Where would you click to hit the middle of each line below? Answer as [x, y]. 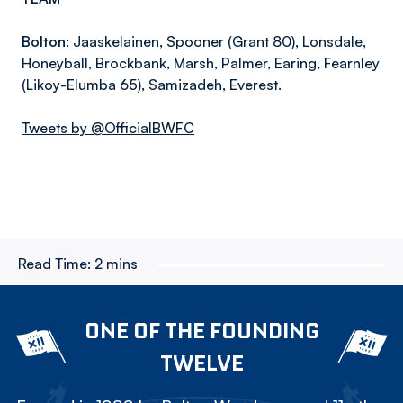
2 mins [116, 264]
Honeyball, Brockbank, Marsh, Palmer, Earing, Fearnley [201, 63]
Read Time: [54, 264]
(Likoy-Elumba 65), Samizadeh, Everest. [152, 85]
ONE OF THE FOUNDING [201, 330]
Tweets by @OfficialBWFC [108, 128]
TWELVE [201, 363]
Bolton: [45, 41]
